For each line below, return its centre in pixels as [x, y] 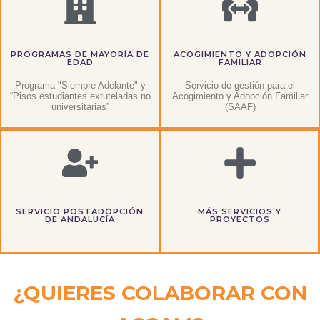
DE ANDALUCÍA [80, 219]
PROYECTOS [240, 219]
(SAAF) [240, 107]
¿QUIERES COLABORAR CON [160, 292]
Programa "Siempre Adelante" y [80, 85]
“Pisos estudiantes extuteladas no [80, 96]
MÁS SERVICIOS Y [240, 211]
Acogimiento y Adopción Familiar [240, 96]
